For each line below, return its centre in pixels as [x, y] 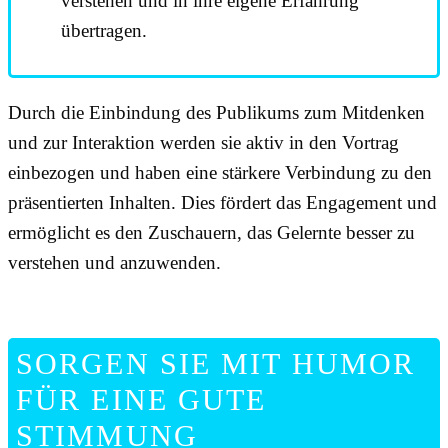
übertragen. [104, 30]
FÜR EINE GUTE [141, 399]
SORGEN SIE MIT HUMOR [216, 363]
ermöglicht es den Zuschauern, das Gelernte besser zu [211, 232]
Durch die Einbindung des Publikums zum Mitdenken [216, 112]
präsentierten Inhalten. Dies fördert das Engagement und [222, 202]
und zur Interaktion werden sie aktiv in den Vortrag [203, 142]
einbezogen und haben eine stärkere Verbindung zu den [220, 172]
